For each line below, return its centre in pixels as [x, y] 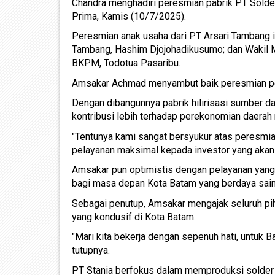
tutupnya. [91, 250]
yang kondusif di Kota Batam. [134, 217]
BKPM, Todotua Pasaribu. [126, 63]
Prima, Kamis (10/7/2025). [129, 16]
